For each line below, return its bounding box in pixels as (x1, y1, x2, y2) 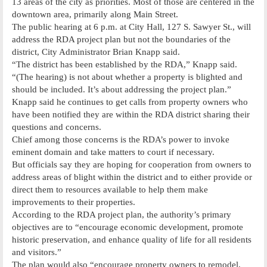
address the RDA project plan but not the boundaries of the (12, 34, 231, 44)
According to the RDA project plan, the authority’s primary (12, 209, 231, 219)
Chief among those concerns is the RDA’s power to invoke (12, 134, 229, 144)
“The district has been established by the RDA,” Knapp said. (12, 59, 237, 69)
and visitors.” (12, 247, 61, 257)
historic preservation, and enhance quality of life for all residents (12, 234, 252, 244)
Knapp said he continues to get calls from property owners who (12, 97, 248, 107)
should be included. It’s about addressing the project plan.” (12, 84, 231, 94)
